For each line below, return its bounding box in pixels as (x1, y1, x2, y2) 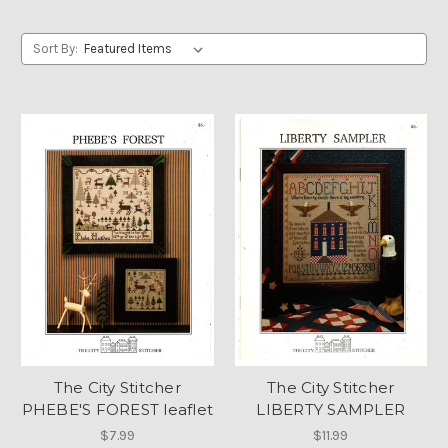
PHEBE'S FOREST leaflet (21, 399, 213, 419)
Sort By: (32, 41, 78, 56)
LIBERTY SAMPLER (256, 399, 406, 419)
